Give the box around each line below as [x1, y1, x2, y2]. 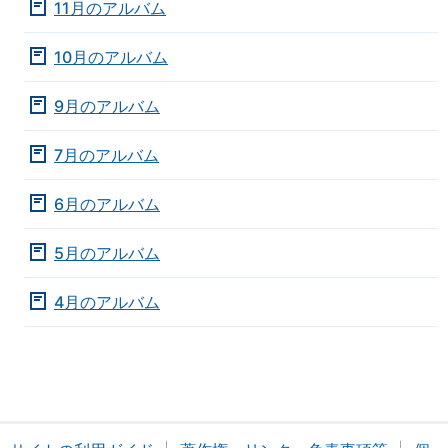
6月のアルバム [54, 194, 160, 215]
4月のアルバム [54, 292, 160, 313]
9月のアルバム [54, 96, 160, 117]
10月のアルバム [54, 47, 168, 68]
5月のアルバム [54, 243, 160, 264]
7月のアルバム [54, 145, 159, 166]
